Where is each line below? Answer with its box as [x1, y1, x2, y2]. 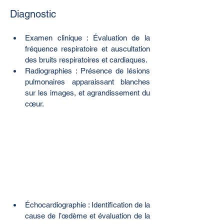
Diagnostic [10, 8, 56, 20]
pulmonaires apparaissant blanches [25, 77, 150, 86]
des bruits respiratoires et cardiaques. [25, 55, 147, 64]
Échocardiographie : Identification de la [25, 200, 150, 209]
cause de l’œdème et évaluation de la [25, 211, 150, 220]
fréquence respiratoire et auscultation [25, 44, 150, 53]
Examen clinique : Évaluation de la [25, 33, 150, 42]
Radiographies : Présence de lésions [25, 66, 150, 75]
